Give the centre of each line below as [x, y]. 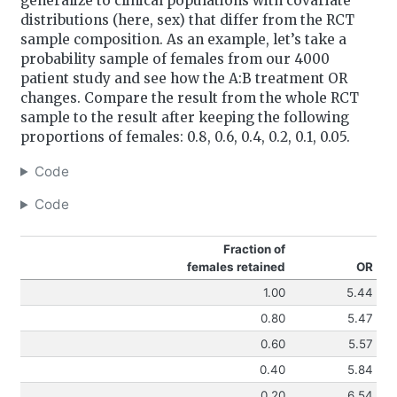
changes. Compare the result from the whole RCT [189, 97]
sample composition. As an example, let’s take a [183, 39]
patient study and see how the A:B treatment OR [183, 78]
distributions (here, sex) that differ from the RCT [187, 19]
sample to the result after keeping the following [184, 117]
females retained [236, 267]
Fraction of [254, 249]
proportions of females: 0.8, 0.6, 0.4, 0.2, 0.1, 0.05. [185, 136]
